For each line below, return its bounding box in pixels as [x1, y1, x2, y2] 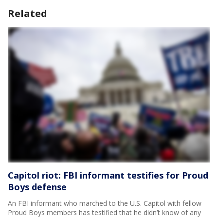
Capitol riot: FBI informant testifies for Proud [8, 169, 208, 181]
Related [8, 7, 47, 20]
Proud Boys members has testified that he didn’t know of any [8, 207, 201, 217]
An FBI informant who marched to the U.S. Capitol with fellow [8, 198, 201, 208]
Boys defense [8, 181, 67, 193]
